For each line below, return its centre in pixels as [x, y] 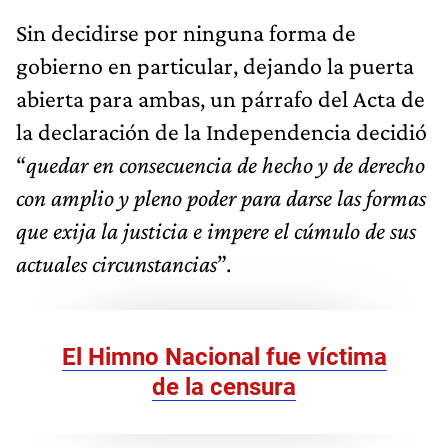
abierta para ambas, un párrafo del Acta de [220, 99]
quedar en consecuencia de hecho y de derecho [225, 165]
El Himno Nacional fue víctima [224, 357]
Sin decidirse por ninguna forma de [186, 33]
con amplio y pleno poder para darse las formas [221, 198]
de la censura [224, 387]
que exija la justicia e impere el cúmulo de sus [216, 231]
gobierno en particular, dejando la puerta [215, 66]
